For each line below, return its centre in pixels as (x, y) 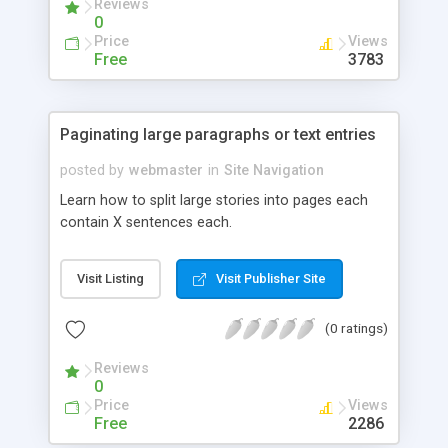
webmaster (166, 170)
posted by (92, 170)
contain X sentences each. (146, 222)
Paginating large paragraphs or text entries (218, 134)
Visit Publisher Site (271, 278)
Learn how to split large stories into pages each (214, 200)
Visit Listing (110, 278)
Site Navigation (274, 170)
